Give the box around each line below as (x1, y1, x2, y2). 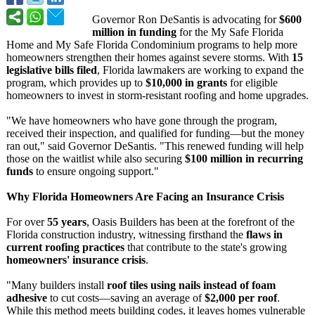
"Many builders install (6, 279, 107, 291)
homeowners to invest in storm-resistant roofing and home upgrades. (6, 89, 309, 101)
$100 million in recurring (185, 153, 303, 165)
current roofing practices (6, 241, 124, 253)
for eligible (227, 77, 278, 89)
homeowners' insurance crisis (6, 254, 146, 266)
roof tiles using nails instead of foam (107, 279, 276, 291)
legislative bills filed (6, 64, 97, 76)
